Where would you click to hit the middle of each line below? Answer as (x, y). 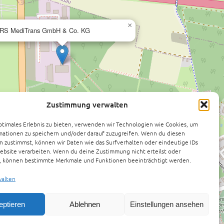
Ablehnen (85, 204)
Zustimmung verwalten (87, 104)
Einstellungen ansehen (166, 204)
